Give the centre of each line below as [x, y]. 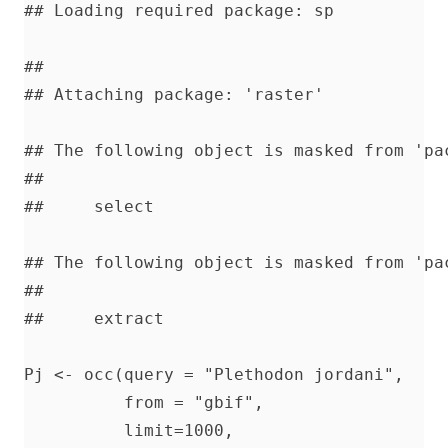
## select [89, 206]
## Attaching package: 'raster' [174, 94]
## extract [94, 318]
